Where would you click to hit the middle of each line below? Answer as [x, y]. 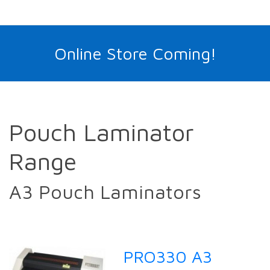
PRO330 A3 [168, 257]
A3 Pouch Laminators [105, 192]
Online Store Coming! [135, 54]
